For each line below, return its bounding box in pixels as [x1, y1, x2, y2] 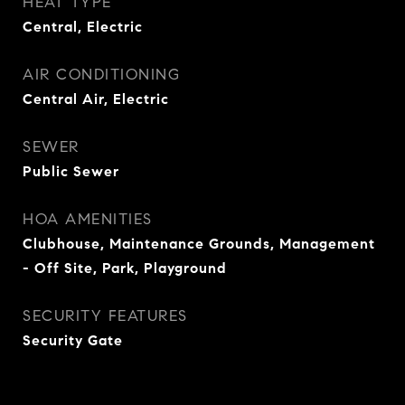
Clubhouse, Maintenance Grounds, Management [23, 235, 375, 252]
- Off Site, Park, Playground [23, 259, 227, 277]
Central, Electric [23, 18, 143, 35]
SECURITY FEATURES [23, 306, 188, 325]
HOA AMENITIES [23, 210, 153, 229]
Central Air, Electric [23, 90, 169, 108]
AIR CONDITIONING [23, 65, 180, 84]
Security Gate [23, 332, 123, 349]
